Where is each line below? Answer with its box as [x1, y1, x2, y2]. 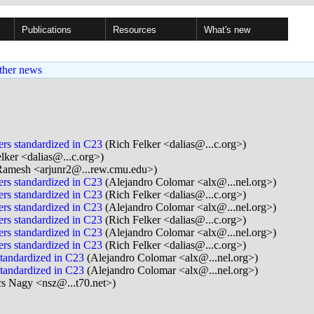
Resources [113, 25, 156, 35]
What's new [204, 25, 250, 35]
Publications [22, 25, 71, 35]
